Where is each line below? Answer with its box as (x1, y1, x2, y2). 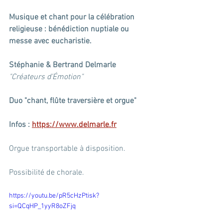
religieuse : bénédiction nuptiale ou (9, 24, 131, 34)
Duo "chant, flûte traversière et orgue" (9, 96, 136, 106)
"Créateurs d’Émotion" (9, 72, 83, 82)
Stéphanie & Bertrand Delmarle (9, 60, 116, 70)
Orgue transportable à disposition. (9, 144, 125, 154)
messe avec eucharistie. (9, 36, 92, 46)
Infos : (9, 120, 32, 130)
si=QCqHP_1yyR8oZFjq (9, 202, 76, 211)
